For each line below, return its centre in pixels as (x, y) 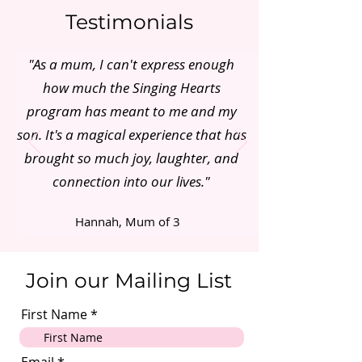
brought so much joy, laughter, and (131, 158)
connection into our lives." (131, 181)
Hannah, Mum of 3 (128, 221)
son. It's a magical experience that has (131, 135)
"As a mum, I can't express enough (131, 64)
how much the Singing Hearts (131, 88)
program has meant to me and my (131, 111)
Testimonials (129, 22)
